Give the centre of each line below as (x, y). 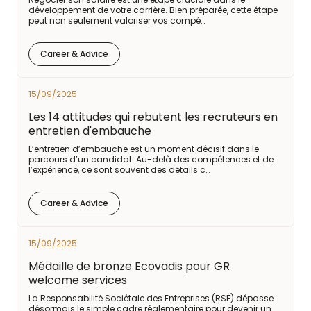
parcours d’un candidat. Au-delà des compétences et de (151, 159)
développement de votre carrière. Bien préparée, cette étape (153, 10)
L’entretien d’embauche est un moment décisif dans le (144, 149)
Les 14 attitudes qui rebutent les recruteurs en (153, 117)
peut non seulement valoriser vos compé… (117, 20)
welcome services (78, 280)
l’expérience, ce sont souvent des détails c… (119, 170)
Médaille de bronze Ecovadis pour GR (129, 266)
